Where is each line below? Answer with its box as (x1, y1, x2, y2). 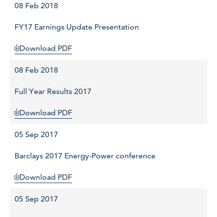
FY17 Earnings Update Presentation (15, 22, 139, 32)
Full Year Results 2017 (15, 87, 92, 96)
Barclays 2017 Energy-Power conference (15, 151, 155, 161)
